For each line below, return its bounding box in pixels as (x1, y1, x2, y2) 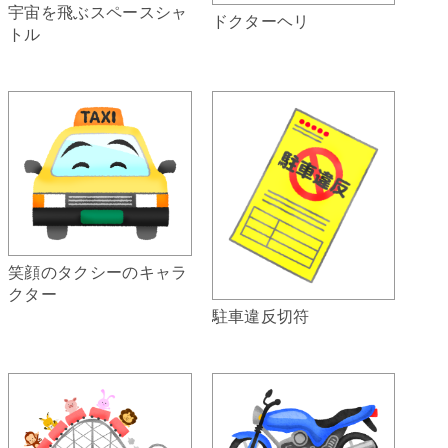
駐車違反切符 (211, 304, 310, 328)
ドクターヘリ (211, 9, 310, 33)
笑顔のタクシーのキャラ (8, 259, 188, 283)
